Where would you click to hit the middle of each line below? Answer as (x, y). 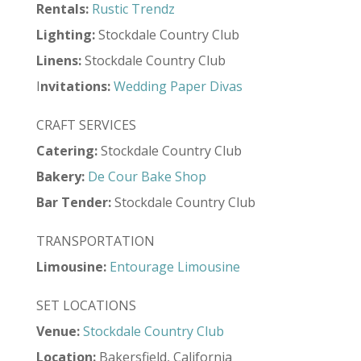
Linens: (58, 60)
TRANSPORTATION (95, 241)
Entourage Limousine (174, 267)
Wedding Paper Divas (178, 86)
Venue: (58, 331)
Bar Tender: (73, 202)
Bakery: (60, 176)
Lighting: (65, 35)
